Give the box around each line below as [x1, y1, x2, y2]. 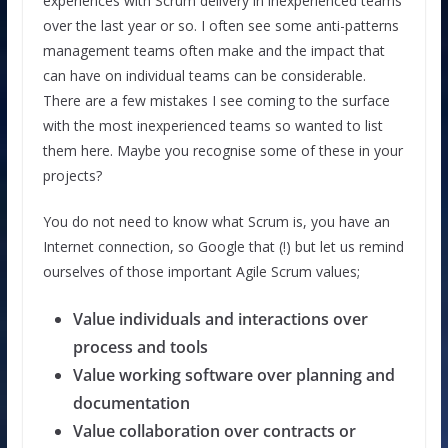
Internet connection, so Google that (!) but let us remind [42, 237, 404, 257]
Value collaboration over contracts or [72, 420, 356, 443]
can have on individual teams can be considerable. [42, 66, 366, 86]
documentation [72, 392, 190, 415]
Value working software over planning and [72, 364, 395, 387]
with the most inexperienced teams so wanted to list [42, 116, 383, 136]
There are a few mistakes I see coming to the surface [42, 91, 390, 111]
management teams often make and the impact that [42, 41, 385, 61]
